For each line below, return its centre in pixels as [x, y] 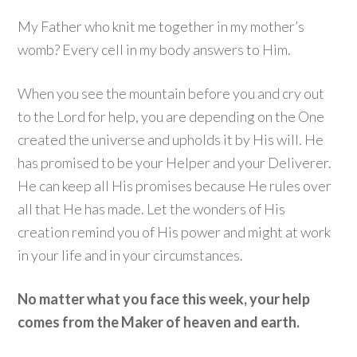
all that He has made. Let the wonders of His [152, 209]
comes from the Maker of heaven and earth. [161, 322]
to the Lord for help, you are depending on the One [171, 116]
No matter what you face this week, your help [164, 299]
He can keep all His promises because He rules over [175, 186]
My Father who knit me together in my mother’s [161, 26]
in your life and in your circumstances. [133, 255]
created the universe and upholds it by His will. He [171, 139]
